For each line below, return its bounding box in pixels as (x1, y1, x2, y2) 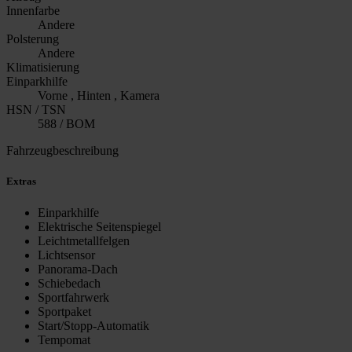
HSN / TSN (6, 103, 66, 117)
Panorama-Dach (38, 262, 118, 276)
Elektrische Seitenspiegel (38, 219, 161, 233)
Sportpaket (38, 304, 91, 318)
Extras (6, 175, 36, 188)
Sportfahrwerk (38, 290, 109, 304)
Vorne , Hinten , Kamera (38, 89, 159, 103)
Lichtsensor (38, 247, 95, 262)
